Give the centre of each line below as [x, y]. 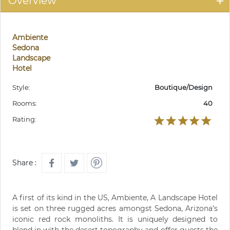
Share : [24, 163]
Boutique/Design [184, 88]
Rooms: [25, 103]
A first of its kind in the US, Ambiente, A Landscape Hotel [115, 198]
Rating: [24, 119]
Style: [21, 88]
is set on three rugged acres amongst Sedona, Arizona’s [115, 209]
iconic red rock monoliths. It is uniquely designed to [115, 219]
